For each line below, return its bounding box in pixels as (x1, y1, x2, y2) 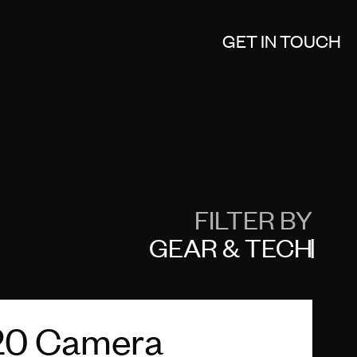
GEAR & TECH (149, 229, 312, 264)
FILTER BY (194, 202, 312, 236)
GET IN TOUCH (222, 29, 341, 52)
